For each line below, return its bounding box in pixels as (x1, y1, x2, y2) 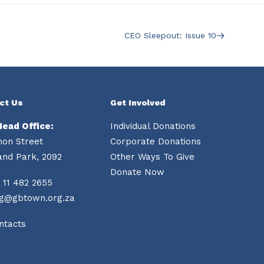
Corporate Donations (110, 136, 201, 147)
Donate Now (110, 167, 164, 177)
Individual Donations (110, 121, 196, 131)
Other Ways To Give (110, 151, 194, 162)
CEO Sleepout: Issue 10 (124, 31, 216, 40)
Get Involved (110, 98, 166, 107)
